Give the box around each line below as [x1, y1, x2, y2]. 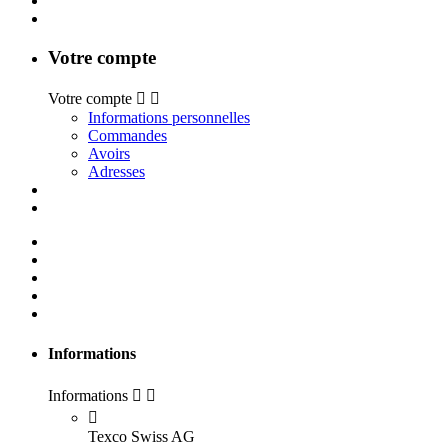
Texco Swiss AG [88, 427, 195, 445]
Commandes [88, 127, 167, 145]
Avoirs [88, 145, 130, 163]
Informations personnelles [88, 109, 250, 127]
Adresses [88, 163, 145, 181]
